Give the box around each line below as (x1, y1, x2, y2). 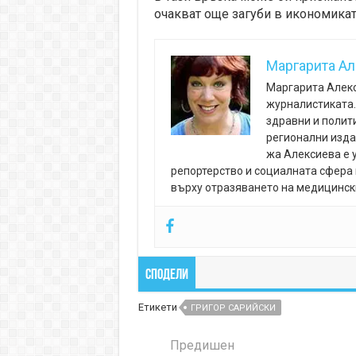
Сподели (145, 268, 188, 284)
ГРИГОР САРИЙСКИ (190, 303, 276, 314)
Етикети (137, 301, 177, 314)
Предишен (169, 338, 234, 354)
